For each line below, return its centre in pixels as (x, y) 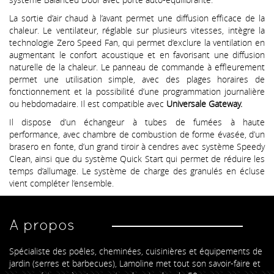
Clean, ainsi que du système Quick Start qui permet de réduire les (137, 158)
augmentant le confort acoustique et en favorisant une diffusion (137, 54)
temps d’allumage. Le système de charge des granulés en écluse (137, 171)
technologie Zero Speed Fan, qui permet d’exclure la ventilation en (137, 42)
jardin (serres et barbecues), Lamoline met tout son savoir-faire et (135, 263)
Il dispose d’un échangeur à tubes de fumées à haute (137, 122)
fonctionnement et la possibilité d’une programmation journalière (137, 91)
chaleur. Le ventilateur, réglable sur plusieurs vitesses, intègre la (137, 30)
